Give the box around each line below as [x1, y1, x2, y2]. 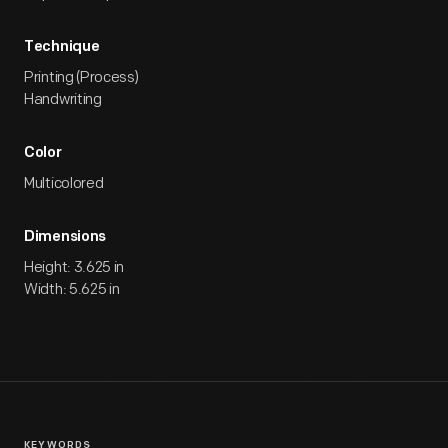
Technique [24, 40, 100, 55]
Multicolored [24, 174, 104, 193]
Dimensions [24, 230, 106, 245]
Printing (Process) [24, 68, 139, 87]
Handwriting [24, 90, 102, 109]
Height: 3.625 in [24, 258, 125, 277]
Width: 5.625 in [24, 280, 120, 299]
